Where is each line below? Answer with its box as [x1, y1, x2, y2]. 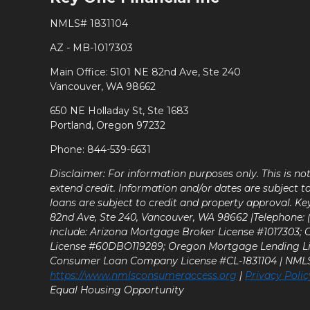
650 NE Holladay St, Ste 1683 [50, 104, 189, 117]
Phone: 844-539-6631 [50, 143, 151, 156]
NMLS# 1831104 [50, 17, 128, 30]
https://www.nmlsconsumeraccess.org [50, 268, 237, 282]
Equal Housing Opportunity [50, 283, 184, 296]
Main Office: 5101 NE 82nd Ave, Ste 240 [50, 65, 241, 78]
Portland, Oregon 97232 [50, 118, 165, 131]
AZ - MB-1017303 [50, 41, 133, 54]
